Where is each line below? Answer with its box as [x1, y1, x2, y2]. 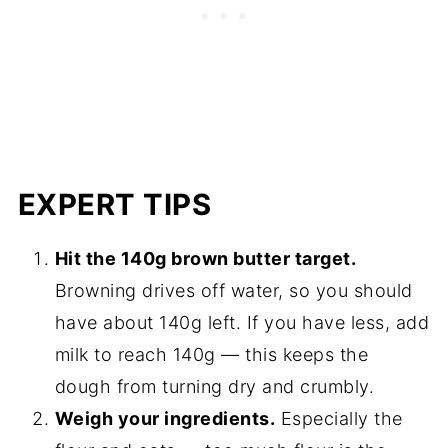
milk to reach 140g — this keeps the [54, 344, 369, 366]
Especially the [275, 408, 403, 430]
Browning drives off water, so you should [54, 280, 413, 302]
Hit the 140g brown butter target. [54, 248, 357, 270]
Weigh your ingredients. [54, 408, 276, 430]
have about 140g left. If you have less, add [54, 312, 430, 334]
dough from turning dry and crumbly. [54, 376, 375, 398]
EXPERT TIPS [17, 187, 212, 223]
